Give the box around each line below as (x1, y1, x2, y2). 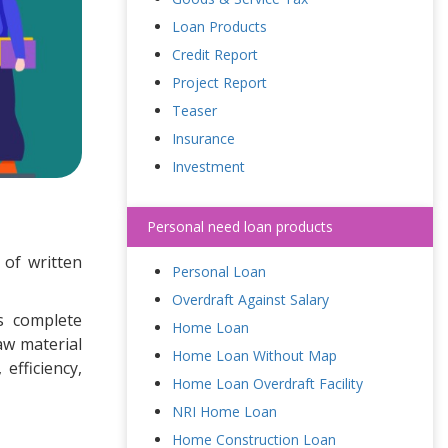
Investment (172, 157, 245, 176)
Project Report (172, 73, 267, 92)
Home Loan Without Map (172, 346, 337, 365)
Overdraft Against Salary (172, 290, 329, 309)
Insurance (172, 129, 235, 148)
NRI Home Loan (172, 402, 277, 421)
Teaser (172, 101, 217, 120)
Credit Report (172, 45, 258, 64)
